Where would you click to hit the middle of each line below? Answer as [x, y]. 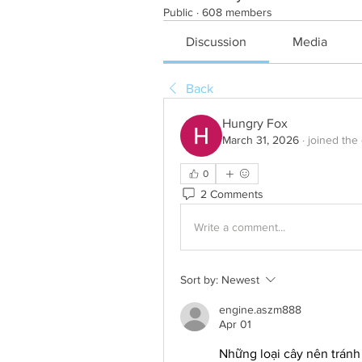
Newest [240, 280]
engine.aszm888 [260, 309]
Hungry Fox [255, 123]
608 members [237, 12]
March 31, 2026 [261, 140]
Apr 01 [235, 324]
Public [178, 12]
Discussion [217, 42]
